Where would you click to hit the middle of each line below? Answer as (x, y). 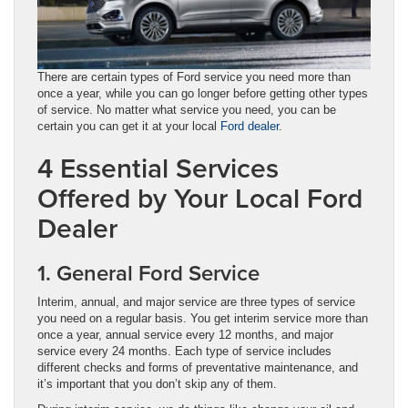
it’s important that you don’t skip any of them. (157, 383)
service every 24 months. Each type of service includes (184, 351)
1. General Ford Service (148, 272)
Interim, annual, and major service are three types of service (196, 301)
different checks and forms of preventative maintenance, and (198, 367)
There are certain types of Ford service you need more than (194, 76)
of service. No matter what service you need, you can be (187, 109)
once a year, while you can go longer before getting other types (203, 93)
